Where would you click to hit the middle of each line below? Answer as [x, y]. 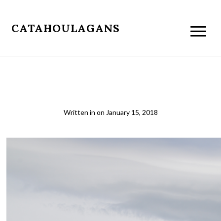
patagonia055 [110, 91]
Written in [80, 112]
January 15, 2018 [132, 112]
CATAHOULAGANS [66, 28]
